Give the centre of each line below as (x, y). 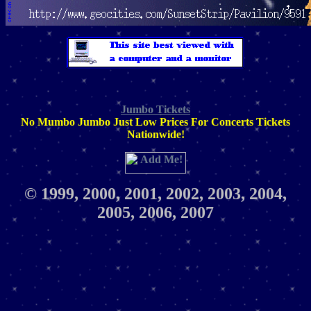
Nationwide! (155, 134)
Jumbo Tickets (155, 109)
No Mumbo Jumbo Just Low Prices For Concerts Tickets (155, 122)
